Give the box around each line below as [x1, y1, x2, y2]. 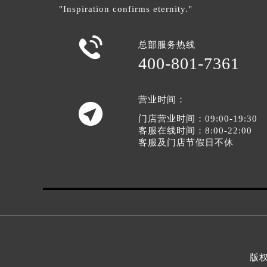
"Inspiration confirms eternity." [58, 4, 193, 14]
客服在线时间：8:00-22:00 [138, 126, 253, 136]
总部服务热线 [138, 40, 196, 50]
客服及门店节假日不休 [138, 138, 234, 148]
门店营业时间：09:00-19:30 [138, 114, 258, 124]
